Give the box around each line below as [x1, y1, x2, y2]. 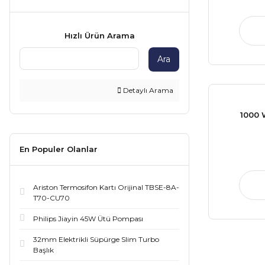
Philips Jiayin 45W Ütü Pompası [33, 214, 143, 223]
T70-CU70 [33, 193, 70, 202]
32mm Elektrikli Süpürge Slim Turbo [33, 235, 159, 244]
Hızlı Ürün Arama [64, 31, 135, 40]
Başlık [33, 245, 54, 254]
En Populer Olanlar [20, 144, 98, 154]
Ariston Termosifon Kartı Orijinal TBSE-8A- [33, 183, 179, 192]
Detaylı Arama [121, 86, 173, 95]
